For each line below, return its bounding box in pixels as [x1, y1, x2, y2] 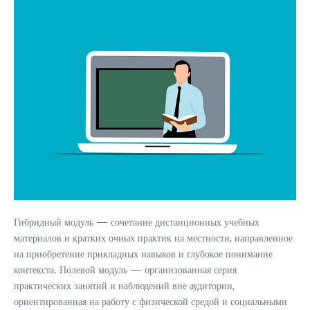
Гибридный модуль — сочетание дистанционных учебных [14, 216, 259, 228]
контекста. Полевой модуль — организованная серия [14, 264, 237, 275]
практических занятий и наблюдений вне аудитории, [14, 280, 235, 291]
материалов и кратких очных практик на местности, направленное [14, 232, 293, 244]
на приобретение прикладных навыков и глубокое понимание [14, 248, 273, 259]
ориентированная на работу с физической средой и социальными [14, 295, 287, 307]
